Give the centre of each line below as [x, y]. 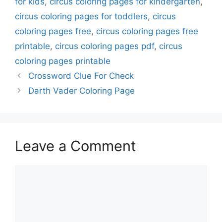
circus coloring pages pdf [105, 46]
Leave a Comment [76, 146]
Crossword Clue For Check [81, 76]
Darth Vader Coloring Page [82, 91]
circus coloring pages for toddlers [81, 17]
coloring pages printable [63, 61]
